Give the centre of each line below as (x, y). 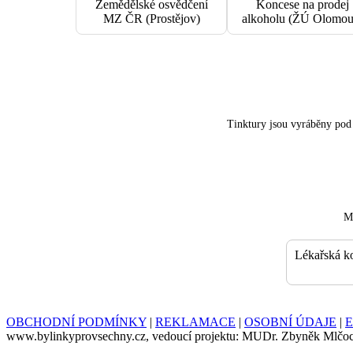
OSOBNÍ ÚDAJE (290, 321)
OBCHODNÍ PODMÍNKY (76, 321)
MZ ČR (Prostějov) (151, 18)
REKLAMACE (195, 321)
